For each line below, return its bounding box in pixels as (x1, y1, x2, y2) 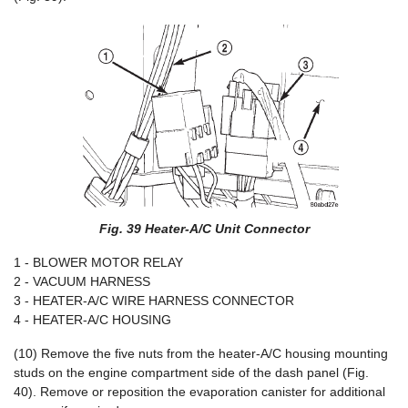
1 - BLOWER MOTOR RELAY (14, 255, 183, 270)
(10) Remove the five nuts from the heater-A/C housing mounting (14, 346, 388, 361)
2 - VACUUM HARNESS (14, 274, 150, 289)
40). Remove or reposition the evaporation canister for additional (14, 384, 385, 399)
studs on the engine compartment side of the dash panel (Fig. (14, 365, 369, 380)
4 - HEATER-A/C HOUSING (14, 312, 171, 327)
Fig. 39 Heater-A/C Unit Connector (98, 221, 310, 236)
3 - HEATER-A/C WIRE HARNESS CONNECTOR (14, 293, 294, 308)
